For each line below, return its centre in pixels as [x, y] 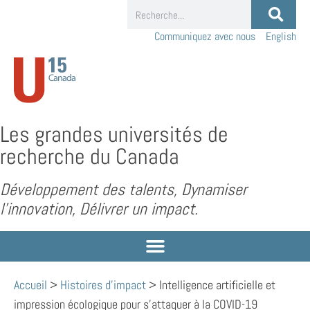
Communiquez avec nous [205, 36]
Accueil [30, 284]
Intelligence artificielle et [217, 284]
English [281, 36]
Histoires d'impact [103, 284]
